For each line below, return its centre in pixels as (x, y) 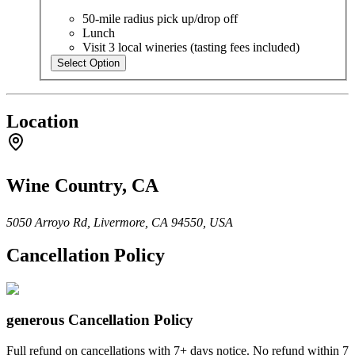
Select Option (88, 63)
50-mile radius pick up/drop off (160, 18)
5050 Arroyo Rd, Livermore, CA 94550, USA (120, 222)
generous (35, 320)
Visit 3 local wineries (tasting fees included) (191, 47)
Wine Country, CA (82, 185)
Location (42, 121)
